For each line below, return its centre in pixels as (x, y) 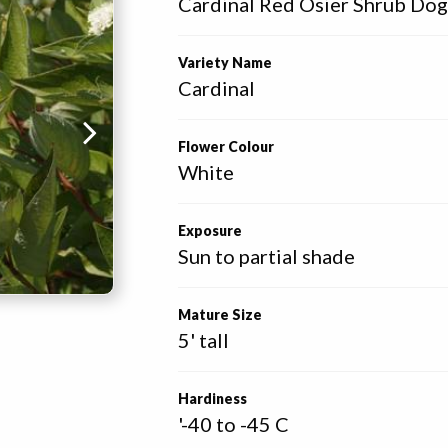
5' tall (204, 340)
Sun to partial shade (267, 256)
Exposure (210, 230)
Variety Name (225, 62)
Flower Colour (226, 146)
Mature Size (220, 314)
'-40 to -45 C (234, 424)
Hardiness (213, 398)
